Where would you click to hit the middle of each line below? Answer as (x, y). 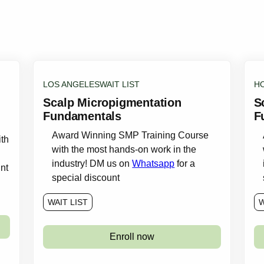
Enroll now (132, 237)
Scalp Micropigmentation (112, 103)
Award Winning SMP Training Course (131, 135)
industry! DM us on (92, 164)
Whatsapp (154, 164)
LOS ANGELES (72, 84)
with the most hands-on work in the (124, 149)
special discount (86, 178)
